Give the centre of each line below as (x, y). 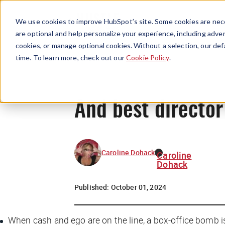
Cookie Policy (148, 57)
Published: (93, 187)
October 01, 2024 (139, 187)
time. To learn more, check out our (71, 57)
